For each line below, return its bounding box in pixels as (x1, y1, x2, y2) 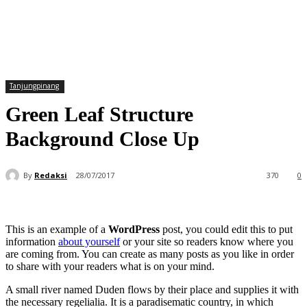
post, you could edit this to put (160, 223, 293, 236)
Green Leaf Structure (5, 103, 193, 125)
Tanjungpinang (10, 81, 59, 90)
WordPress (108, 223, 160, 236)
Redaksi (34, 169, 67, 180)
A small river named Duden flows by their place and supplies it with (5, 284, 299, 296)
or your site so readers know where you (120, 236, 293, 248)
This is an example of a (5, 223, 108, 236)
